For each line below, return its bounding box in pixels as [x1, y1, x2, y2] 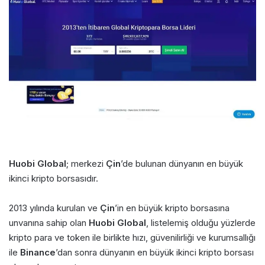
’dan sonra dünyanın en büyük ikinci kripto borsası [56, 246, 254, 258]
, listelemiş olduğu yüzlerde [146, 216, 256, 228]
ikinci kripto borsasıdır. [9, 172, 98, 184]
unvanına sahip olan [9, 216, 89, 228]
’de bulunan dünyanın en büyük [121, 157, 243, 169]
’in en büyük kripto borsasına [115, 202, 230, 214]
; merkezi [66, 157, 106, 169]
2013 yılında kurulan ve [9, 202, 100, 214]
